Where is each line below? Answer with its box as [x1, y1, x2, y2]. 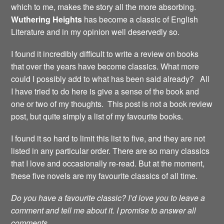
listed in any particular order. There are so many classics [11, 145, 210, 157]
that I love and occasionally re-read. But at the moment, [11, 157, 205, 169]
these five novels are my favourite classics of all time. [11, 170, 198, 182]
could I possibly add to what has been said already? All [11, 72, 210, 84]
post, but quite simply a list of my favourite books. [11, 110, 183, 122]
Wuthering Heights [11, 13, 82, 25]
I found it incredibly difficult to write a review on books [11, 47, 199, 59]
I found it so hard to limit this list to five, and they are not [11, 132, 205, 144]
